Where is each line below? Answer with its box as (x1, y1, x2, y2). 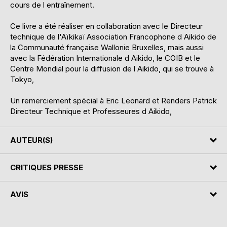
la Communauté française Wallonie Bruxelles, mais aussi (10, 42, 204, 52)
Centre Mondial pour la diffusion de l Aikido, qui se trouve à (10, 63, 214, 73)
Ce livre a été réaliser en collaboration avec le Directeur (10, 21, 203, 31)
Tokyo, (10, 74, 34, 84)
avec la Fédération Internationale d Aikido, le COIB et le (10, 53, 200, 63)
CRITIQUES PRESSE (10, 162, 83, 172)
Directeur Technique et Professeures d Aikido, (10, 106, 172, 116)
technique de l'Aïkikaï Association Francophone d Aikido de (10, 31, 216, 42)
